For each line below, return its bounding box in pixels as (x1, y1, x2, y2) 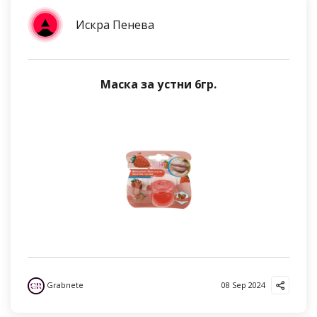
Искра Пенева (76, 17, 154, 33)
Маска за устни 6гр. (100, 76, 217, 92)
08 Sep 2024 (221, 279, 265, 290)
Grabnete (45, 279, 83, 290)
